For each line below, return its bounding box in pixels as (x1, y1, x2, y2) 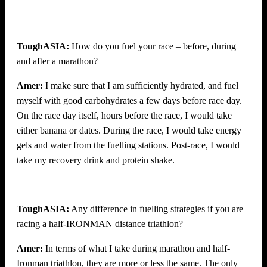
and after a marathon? (17, 55, 98, 66)
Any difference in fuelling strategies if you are (69, 203, 243, 214)
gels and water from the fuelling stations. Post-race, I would (17, 139, 240, 150)
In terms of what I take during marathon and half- (43, 243, 230, 253)
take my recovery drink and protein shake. (17, 154, 175, 165)
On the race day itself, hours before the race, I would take (17, 110, 232, 120)
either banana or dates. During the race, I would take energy (17, 125, 241, 135)
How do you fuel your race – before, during (69, 41, 236, 51)
